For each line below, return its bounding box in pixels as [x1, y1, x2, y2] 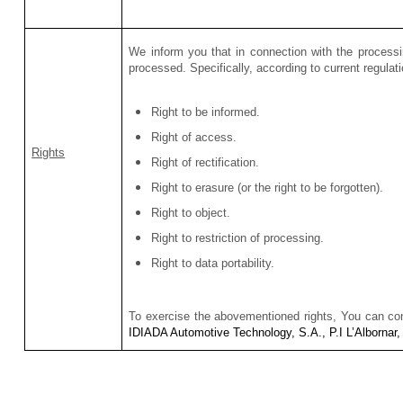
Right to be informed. [151, 105, 261, 120]
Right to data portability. [151, 256, 275, 271]
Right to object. [151, 206, 231, 220]
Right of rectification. [151, 156, 260, 170]
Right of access [151, 130, 234, 145]
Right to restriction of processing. [151, 231, 325, 246]
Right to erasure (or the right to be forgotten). [151, 181, 384, 195]
